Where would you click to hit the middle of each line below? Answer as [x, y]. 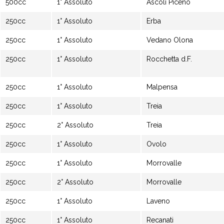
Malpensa [162, 87]
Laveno [158, 201]
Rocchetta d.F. [169, 59]
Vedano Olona [170, 40]
